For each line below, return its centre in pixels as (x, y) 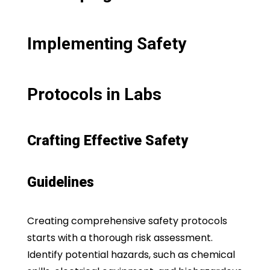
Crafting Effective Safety (107, 140)
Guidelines (60, 182)
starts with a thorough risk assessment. (120, 237)
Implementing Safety (106, 43)
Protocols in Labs (94, 94)
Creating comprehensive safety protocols (127, 221)
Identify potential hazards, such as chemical (131, 254)
